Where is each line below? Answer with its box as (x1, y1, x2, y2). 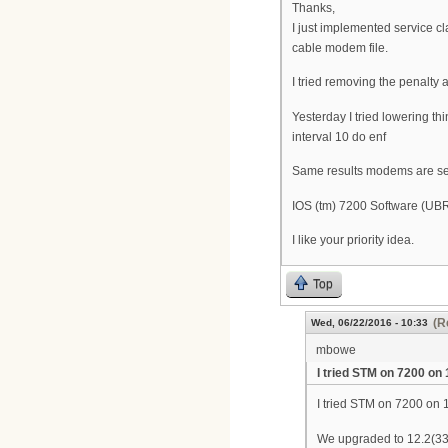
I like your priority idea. (292, 233, 414, 248)
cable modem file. (292, 40, 388, 55)
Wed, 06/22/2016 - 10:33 (311, 316, 428, 328)
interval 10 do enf (292, 129, 386, 144)
